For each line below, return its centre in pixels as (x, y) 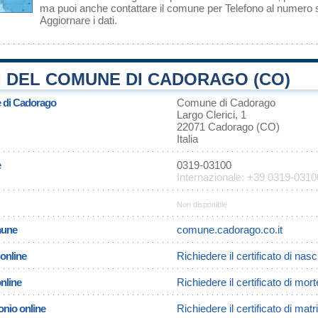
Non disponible (202, 204)
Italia (187, 139)
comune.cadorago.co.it (230, 230)
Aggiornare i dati (77, 20)
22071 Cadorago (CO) (228, 127)
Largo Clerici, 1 (212, 115)
